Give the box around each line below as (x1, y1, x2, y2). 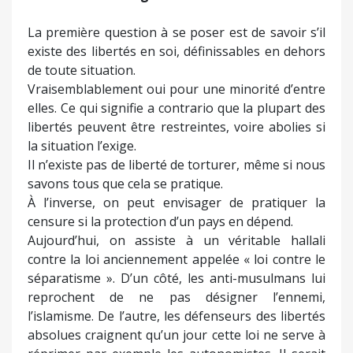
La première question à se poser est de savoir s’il (28, 23, 325, 41)
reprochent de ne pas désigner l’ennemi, (28, 288, 325, 306)
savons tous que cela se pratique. (28, 174, 223, 192)
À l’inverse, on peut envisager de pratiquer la (28, 193, 325, 211)
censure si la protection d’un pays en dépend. (28, 212, 293, 230)
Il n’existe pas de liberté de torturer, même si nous (28, 155, 325, 173)
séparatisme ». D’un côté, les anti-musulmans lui (28, 269, 325, 287)
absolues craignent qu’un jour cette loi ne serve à (28, 325, 325, 344)
